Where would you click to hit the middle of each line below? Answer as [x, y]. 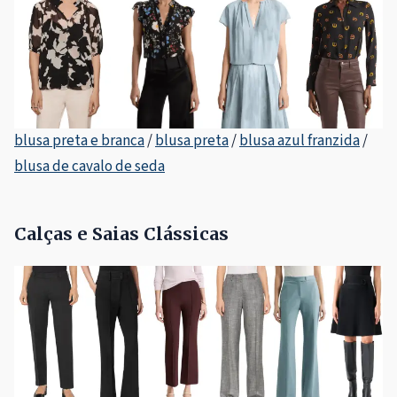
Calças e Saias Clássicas [121, 234]
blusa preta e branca [79, 141]
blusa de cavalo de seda [90, 167]
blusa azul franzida [300, 141]
